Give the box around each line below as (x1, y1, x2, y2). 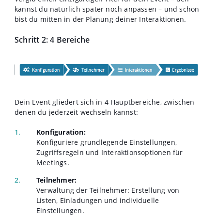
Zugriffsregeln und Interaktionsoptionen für (36, 147, 183, 157)
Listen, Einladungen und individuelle (36, 195, 159, 205)
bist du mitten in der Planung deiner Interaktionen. (15, 15, 186, 24)
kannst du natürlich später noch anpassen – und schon (15, 4, 200, 14)
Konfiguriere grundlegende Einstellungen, (36, 137, 177, 147)
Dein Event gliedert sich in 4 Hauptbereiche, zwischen (15, 97, 195, 107)
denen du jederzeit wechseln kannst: (15, 107, 138, 117)
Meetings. (36, 157, 69, 167)
